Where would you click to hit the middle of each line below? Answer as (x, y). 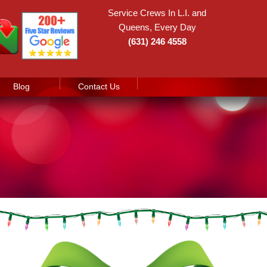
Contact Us (99, 86)
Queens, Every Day (157, 27)
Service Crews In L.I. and (157, 13)
